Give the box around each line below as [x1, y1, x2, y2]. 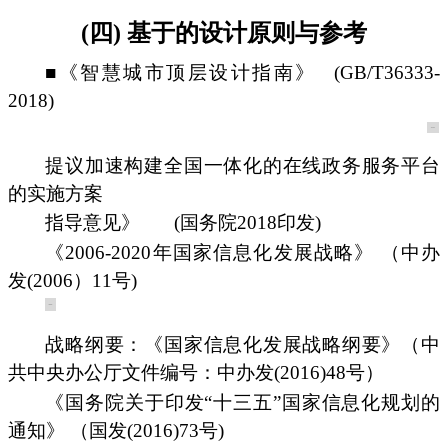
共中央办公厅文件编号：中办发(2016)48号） [8, 362, 384, 384]
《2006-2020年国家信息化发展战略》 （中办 [45, 241, 440, 263]
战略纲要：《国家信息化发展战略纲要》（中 [45, 334, 440, 356]
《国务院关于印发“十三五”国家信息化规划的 [45, 391, 440, 413]
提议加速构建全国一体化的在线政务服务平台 [45, 154, 440, 176]
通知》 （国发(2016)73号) [8, 419, 224, 441]
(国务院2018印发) [174, 212, 322, 234]
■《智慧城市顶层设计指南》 [45, 62, 317, 84]
